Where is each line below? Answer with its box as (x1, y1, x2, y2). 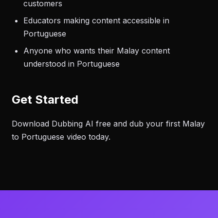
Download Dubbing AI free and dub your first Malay (12, 119, 205, 128)
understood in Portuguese (23, 59, 120, 69)
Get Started (12, 92, 78, 107)
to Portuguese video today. (12, 132, 110, 142)
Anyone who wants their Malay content (23, 46, 170, 55)
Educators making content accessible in (23, 16, 169, 25)
